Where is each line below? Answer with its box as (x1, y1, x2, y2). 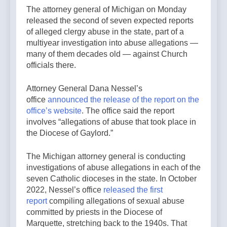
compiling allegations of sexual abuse (47, 197, 184, 206)
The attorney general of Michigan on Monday (26, 5, 186, 14)
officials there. (26, 61, 78, 70)
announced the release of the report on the (48, 95, 199, 104)
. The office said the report (82, 106, 174, 116)
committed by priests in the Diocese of (26, 208, 162, 217)
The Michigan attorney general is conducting (26, 152, 185, 161)
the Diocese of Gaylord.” (26, 129, 115, 138)
